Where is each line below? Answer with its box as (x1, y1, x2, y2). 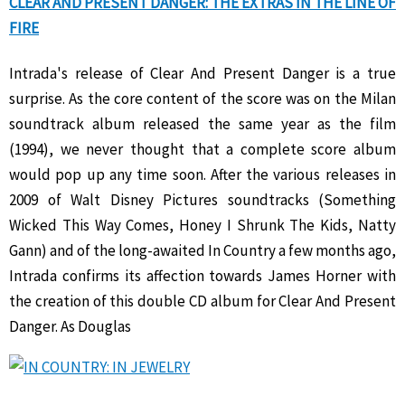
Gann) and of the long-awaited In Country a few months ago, (9, 240, 396, 261)
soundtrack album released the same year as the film (9, 114, 396, 135)
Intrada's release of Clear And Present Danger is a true (9, 63, 396, 84)
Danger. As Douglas (9, 316, 131, 337)
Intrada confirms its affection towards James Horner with (9, 266, 396, 287)
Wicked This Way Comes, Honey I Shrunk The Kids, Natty (9, 215, 396, 236)
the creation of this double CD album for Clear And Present (9, 291, 396, 312)
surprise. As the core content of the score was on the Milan (9, 89, 396, 109)
